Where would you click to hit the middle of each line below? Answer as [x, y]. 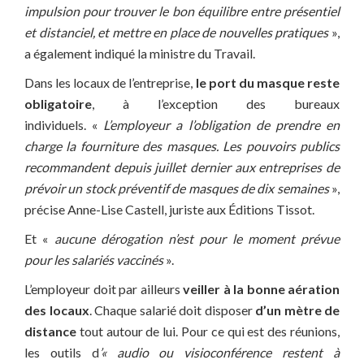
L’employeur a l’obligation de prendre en [222, 125]
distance [50, 331]
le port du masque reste [268, 83]
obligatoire [58, 104]
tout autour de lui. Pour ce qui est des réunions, [208, 331]
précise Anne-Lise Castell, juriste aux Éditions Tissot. [169, 210]
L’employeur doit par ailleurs [104, 289]
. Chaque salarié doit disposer [172, 310]
